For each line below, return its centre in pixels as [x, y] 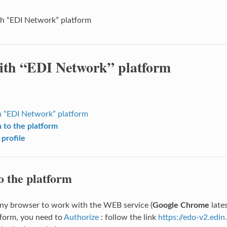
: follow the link [128, 217]
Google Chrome [181, 205]
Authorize [81, 217]
